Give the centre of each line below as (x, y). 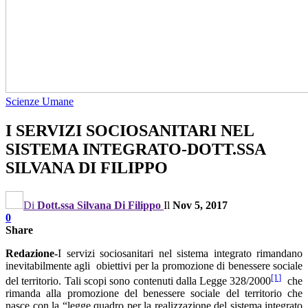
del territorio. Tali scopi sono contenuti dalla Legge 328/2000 (139, 281)
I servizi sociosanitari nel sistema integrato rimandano (180, 253)
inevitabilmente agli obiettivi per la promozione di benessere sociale (154, 265)
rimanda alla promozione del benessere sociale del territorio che (154, 294)
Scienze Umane (40, 101)
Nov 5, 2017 (200, 205)
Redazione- (32, 253)
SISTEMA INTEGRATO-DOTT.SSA (135, 149)
